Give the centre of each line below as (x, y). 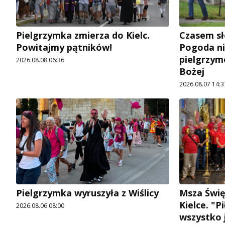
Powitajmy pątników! (64, 47)
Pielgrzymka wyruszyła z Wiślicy (87, 193)
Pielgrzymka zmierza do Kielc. (83, 35)
